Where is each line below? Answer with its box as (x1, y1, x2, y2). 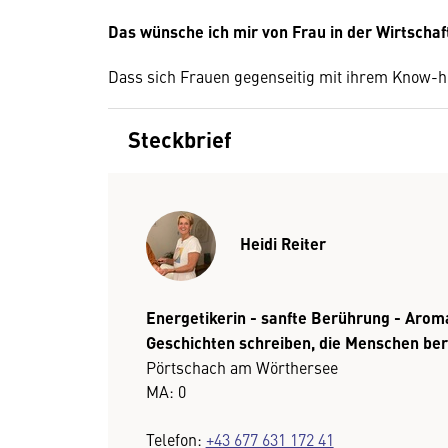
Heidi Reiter (239, 231, 326, 255)
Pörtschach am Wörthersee (145, 355, 338, 378)
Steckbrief (128, 123, 232, 154)
